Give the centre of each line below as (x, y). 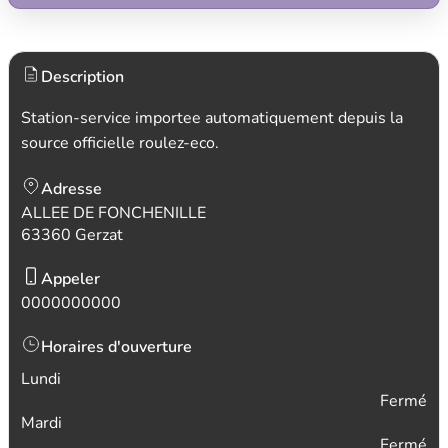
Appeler (70, 279)
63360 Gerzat (72, 235)
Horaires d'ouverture (116, 347)
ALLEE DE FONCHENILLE (113, 213)
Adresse (71, 189)
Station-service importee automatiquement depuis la (212, 118)
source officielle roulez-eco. (120, 143)
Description (82, 77)
